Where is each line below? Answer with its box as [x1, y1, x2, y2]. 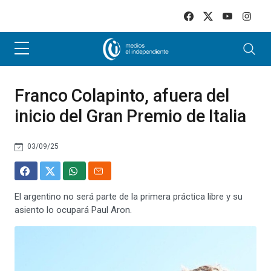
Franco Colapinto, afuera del [15, 85, 230, 106]
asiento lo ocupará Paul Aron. [15, 204, 132, 215]
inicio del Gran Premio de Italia [15, 106, 246, 126]
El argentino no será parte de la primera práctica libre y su [15, 191, 243, 202]
